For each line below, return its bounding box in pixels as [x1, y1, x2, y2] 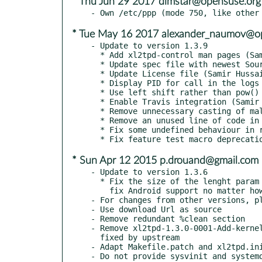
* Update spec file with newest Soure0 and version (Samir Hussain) [91, 59, 100, 69]
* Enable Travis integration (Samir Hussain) [91, 96, 100, 106]
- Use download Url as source [91, 204, 222, 214]
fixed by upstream [91, 232, 100, 242]
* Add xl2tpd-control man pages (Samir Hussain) [91, 50, 100, 60]
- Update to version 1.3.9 [91, 40, 208, 50]
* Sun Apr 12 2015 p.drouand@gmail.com [72, 155, 258, 166]
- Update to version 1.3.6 [91, 167, 208, 177]
